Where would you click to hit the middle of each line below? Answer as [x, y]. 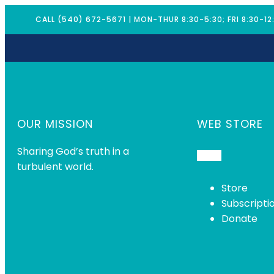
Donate [239, 219]
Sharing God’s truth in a [73, 151]
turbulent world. [55, 167]
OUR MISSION [55, 124]
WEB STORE [230, 124]
